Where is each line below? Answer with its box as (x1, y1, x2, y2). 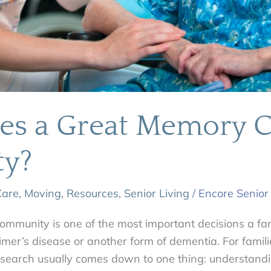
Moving (24, 186, 62, 201)
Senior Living (124, 186, 190, 201)
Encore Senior (198, 186, 269, 201)
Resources (67, 186, 119, 201)
